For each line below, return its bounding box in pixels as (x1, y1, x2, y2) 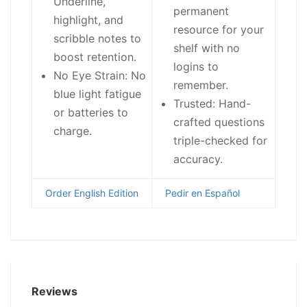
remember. (173, 78, 228, 93)
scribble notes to (53, 32, 141, 46)
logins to (173, 60, 219, 74)
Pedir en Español (165, 187, 240, 199)
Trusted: (173, 97, 215, 111)
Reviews (32, 284, 77, 299)
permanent (173, 4, 229, 19)
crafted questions (173, 115, 265, 130)
